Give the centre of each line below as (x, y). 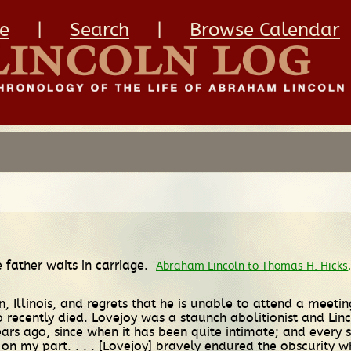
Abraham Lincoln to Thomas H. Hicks (252, 266)
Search (100, 30)
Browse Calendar (265, 30)
